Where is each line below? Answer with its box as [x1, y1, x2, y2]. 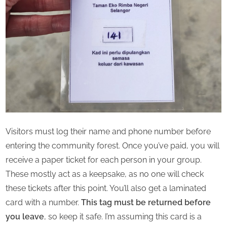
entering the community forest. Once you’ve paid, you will [6, 140, 219, 150]
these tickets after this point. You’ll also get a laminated [6, 183, 206, 193]
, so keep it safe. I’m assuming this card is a [44, 211, 202, 221]
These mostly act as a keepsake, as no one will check [6, 169, 204, 179]
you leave [6, 211, 44, 221]
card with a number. [6, 197, 81, 207]
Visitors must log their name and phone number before [6, 126, 211, 136]
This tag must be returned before [81, 197, 211, 207]
